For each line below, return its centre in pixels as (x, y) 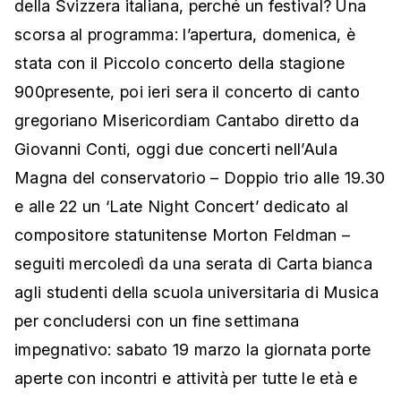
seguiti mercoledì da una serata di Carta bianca (194, 264)
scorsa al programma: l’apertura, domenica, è (185, 35)
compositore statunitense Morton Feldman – (183, 235)
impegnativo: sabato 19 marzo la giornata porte (193, 350)
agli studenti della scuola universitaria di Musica (196, 293)
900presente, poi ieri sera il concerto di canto (188, 92)
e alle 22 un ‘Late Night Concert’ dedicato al (182, 207)
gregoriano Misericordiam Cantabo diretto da (187, 121)
